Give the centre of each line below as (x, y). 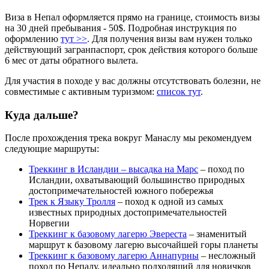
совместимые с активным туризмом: (81, 91)
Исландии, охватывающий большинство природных (137, 180)
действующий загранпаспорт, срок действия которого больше (131, 49)
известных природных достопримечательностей (128, 213)
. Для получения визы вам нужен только (170, 38)
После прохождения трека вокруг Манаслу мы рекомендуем (128, 138)
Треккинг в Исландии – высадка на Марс (113, 169)
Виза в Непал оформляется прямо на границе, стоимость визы (132, 17)
